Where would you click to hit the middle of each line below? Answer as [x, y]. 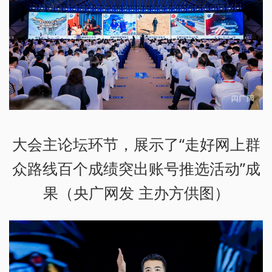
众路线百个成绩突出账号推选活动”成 [136, 168]
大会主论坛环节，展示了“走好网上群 [136, 144]
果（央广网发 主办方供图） [136, 192]
